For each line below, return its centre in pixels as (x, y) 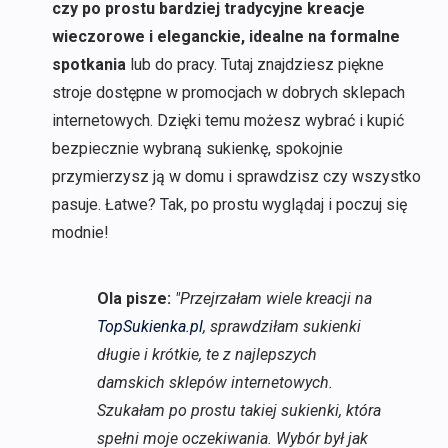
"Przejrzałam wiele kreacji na (273, 299)
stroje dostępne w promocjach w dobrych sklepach (228, 93)
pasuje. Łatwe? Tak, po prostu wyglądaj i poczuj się (229, 205)
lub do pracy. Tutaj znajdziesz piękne (254, 65)
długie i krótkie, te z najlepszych (206, 355)
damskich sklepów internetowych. (214, 383)
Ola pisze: (133, 299)
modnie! (80, 233)
